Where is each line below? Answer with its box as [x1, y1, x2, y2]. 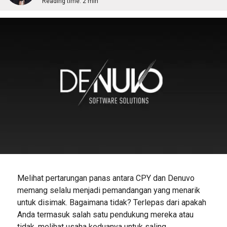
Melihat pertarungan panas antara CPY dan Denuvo [17, 173, 195, 183]
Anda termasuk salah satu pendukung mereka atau [17, 209, 194, 219]
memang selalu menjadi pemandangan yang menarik [17, 185, 200, 195]
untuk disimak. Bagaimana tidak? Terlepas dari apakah [17, 197, 206, 207]
